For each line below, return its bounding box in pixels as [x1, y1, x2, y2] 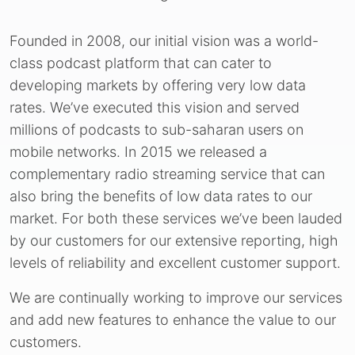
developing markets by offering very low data [10, 77, 306, 94]
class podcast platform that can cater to [10, 55, 272, 71]
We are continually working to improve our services [10, 289, 342, 306]
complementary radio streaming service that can [10, 166, 325, 182]
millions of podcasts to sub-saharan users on [10, 121, 303, 138]
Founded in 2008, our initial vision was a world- [10, 32, 319, 49]
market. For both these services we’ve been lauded [10, 210, 342, 227]
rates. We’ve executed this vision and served [10, 99, 300, 116]
